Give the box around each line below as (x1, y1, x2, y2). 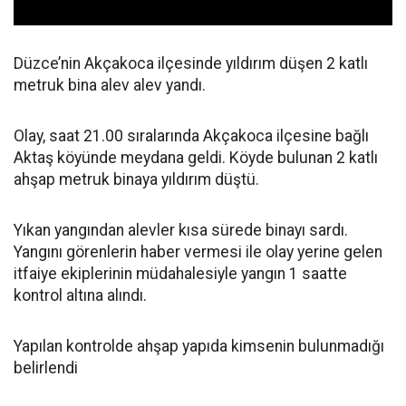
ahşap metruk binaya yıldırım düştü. (14, 170, 259, 189)
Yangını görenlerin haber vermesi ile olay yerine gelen (14, 243, 382, 262)
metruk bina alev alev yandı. (14, 76, 206, 95)
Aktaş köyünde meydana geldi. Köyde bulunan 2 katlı (14, 149, 378, 168)
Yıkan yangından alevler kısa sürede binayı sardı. (14, 221, 348, 240)
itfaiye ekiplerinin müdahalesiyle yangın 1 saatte (14, 265, 347, 284)
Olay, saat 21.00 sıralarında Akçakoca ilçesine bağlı (14, 127, 369, 146)
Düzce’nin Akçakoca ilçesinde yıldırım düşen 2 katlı (14, 54, 368, 73)
